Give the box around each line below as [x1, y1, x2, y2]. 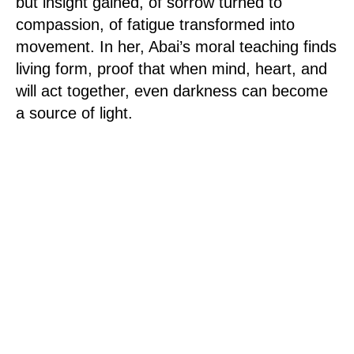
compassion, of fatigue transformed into [16, 16, 295, 33]
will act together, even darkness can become [16, 82, 328, 100]
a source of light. [16, 104, 133, 122]
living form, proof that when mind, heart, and [16, 60, 327, 77]
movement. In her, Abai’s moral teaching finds [16, 38, 337, 55]
